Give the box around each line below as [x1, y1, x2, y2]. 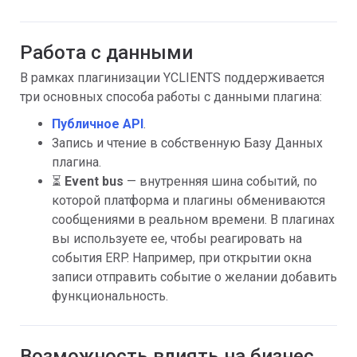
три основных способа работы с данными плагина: [20, 89, 322, 104]
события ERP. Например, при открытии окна [52, 250, 312, 265]
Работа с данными [20, 41, 193, 64]
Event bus [65, 174, 127, 189]
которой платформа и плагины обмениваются [52, 193, 325, 208]
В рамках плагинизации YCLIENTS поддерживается [20, 70, 324, 85]
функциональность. [52, 288, 168, 304]
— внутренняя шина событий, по [127, 174, 317, 189]
